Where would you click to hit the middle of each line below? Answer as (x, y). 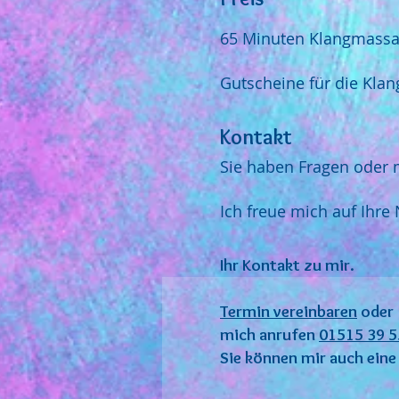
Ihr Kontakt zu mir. (287, 265)
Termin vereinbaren (289, 311)
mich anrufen (269, 334)
